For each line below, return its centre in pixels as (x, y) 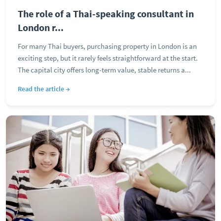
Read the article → (44, 89)
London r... (41, 27)
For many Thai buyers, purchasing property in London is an (107, 46)
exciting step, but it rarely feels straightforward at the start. (108, 58)
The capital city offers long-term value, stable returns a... (104, 70)
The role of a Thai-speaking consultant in (106, 14)
